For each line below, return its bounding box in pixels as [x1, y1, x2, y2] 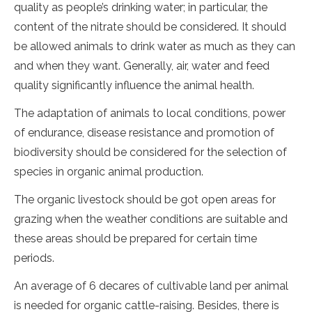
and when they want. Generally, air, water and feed [14, 59, 270, 72]
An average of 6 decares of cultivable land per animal [14, 279, 288, 292]
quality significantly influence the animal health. [14, 79, 254, 92]
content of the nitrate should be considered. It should [14, 20, 286, 33]
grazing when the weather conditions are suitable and [14, 212, 288, 226]
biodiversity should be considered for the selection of [14, 146, 287, 159]
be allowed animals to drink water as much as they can [14, 40, 295, 53]
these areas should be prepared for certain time [14, 232, 257, 245]
